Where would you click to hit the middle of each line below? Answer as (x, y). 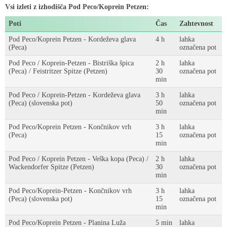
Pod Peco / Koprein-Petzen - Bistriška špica (71, 63)
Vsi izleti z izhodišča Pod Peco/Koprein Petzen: (77, 7)
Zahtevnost (196, 24)
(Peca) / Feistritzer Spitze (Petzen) (58, 71)
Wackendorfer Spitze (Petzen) (51, 167)
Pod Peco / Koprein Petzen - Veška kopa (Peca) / (79, 159)
